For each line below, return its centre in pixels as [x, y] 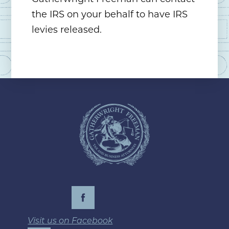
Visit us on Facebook [70, 221]
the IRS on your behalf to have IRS [110, 15]
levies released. [67, 30]
